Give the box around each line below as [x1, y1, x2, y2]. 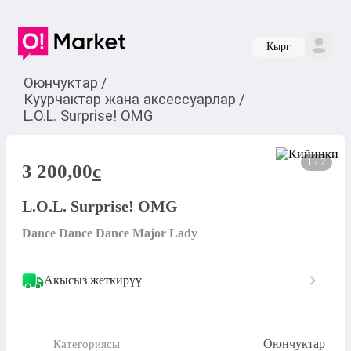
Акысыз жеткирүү [44, 273, 142, 288]
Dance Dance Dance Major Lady [22, 226, 197, 241]
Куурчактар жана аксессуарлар [23, 90, 236, 107]
